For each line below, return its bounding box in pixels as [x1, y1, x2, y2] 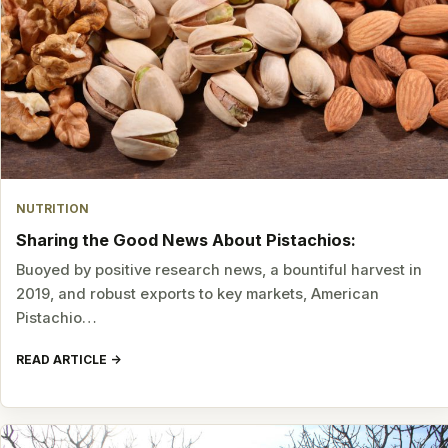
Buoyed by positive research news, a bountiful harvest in [16, 261, 423, 280]
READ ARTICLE [16, 351, 108, 367]
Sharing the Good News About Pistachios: [16, 229, 357, 250]
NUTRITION [16, 202, 90, 217]
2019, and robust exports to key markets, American [16, 285, 380, 304]
